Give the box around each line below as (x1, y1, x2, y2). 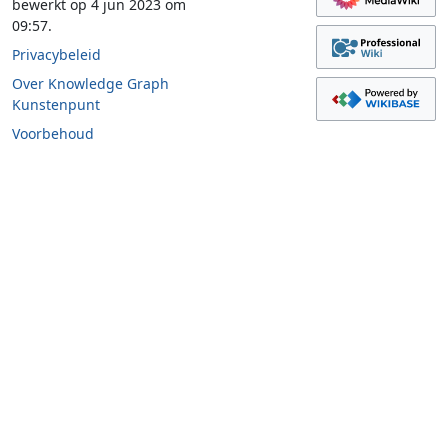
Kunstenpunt (12, 95, 100, 115)
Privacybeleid (12, 45, 101, 65)
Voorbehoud (12, 124, 94, 144)
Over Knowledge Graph (12, 74, 169, 94)
